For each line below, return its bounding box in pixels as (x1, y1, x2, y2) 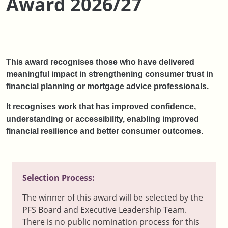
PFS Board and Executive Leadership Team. (22, 204, 187, 215)
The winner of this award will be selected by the (22, 192, 203, 203)
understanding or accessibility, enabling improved (6, 115, 199, 123)
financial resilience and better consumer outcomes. (6, 127, 203, 135)
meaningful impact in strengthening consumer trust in (6, 70, 213, 78)
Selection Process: (22, 172, 97, 183)
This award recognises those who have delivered (6, 58, 194, 66)
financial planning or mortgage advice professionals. (6, 82, 211, 91)
